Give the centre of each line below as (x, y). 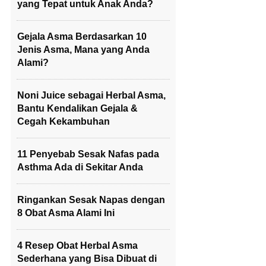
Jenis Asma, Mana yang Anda (83, 50)
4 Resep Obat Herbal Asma (77, 246)
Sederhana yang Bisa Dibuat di (87, 259)
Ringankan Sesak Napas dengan (91, 200)
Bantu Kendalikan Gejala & (77, 108)
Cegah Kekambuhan (64, 121)
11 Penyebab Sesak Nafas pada (88, 154)
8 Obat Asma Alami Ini (66, 213)
